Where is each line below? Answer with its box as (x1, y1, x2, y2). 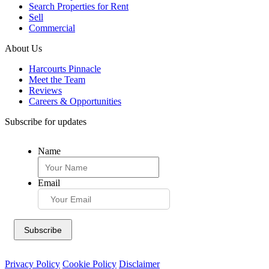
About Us (5, 43, 42, 54)
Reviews (29, 85, 62, 96)
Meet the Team (29, 74, 85, 85)
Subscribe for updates (5, 116, 86, 127)
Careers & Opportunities (29, 96, 121, 107)
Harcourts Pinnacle (29, 64, 101, 74)
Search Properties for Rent (29, 1, 128, 12)
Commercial (29, 23, 75, 34)
